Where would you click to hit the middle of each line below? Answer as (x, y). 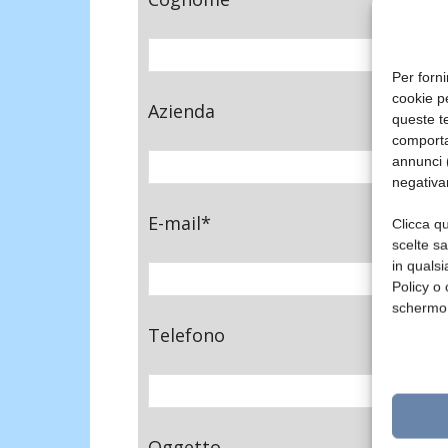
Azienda (181, 110)
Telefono (186, 334)
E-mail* (179, 222)
